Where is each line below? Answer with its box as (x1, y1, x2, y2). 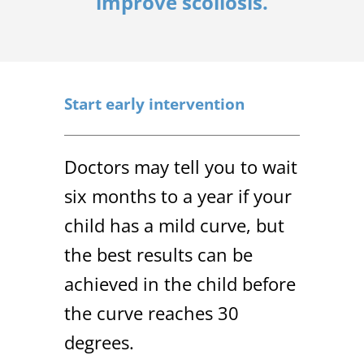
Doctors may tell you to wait (64, 154, 297, 180)
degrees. (64, 330, 134, 355)
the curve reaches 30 (64, 301, 239, 326)
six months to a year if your (64, 184, 292, 209)
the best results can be (64, 242, 253, 267)
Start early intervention (64, 93, 245, 115)
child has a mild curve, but (64, 213, 284, 238)
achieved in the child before (64, 271, 296, 297)
